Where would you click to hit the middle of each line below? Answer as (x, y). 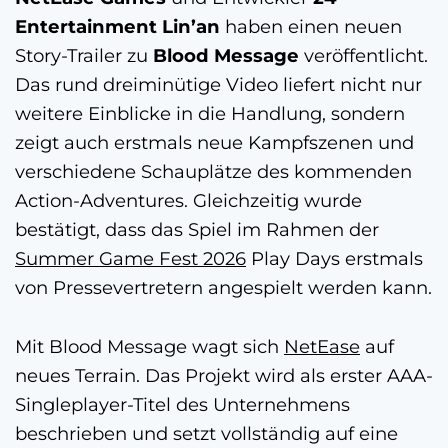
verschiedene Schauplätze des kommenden (213, 171)
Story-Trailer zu (84, 55)
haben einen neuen (311, 26)
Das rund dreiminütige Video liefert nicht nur (218, 84)
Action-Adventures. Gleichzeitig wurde (188, 200)
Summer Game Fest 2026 (130, 258)
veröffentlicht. (363, 55)
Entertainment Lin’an (117, 26)
